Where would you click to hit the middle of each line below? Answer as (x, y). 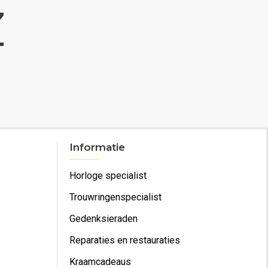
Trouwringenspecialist (115, 197)
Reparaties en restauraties (125, 240)
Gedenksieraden (103, 219)
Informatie (97, 147)
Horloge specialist (108, 176)
